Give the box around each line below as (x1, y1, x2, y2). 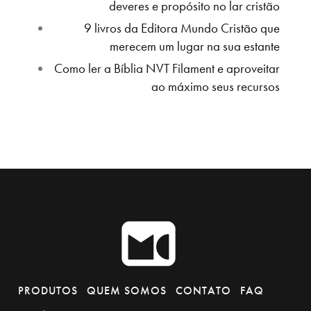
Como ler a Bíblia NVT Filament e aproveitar (54, 60, 280, 78)
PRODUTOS (18, 283, 78, 299)
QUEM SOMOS (87, 283, 167, 299)
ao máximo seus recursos (151, 78, 280, 96)
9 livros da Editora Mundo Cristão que (84, 19, 280, 37)
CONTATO (175, 283, 231, 299)
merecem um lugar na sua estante (110, 37, 280, 56)
